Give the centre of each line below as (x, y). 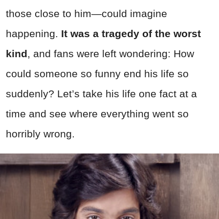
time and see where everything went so (97, 113)
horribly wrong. (40, 133)
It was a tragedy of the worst (131, 33)
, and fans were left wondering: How (111, 53)
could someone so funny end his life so (97, 73)
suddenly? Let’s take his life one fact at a (101, 93)
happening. (33, 33)
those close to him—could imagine (87, 13)
